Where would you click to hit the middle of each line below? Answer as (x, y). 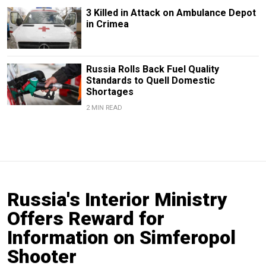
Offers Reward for (86, 219)
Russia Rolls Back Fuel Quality (152, 69)
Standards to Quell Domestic (150, 81)
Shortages (110, 92)
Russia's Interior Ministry (117, 200)
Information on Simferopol (121, 238)
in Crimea (107, 24)
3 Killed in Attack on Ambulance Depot (171, 12)
